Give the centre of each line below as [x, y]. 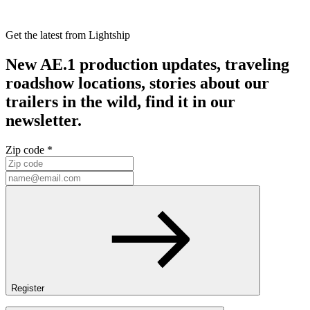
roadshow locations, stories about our [137, 83]
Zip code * [29, 149]
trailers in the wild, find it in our [120, 101]
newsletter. [44, 120]
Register [28, 288]
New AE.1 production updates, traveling [147, 64]
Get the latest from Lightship [68, 35]
